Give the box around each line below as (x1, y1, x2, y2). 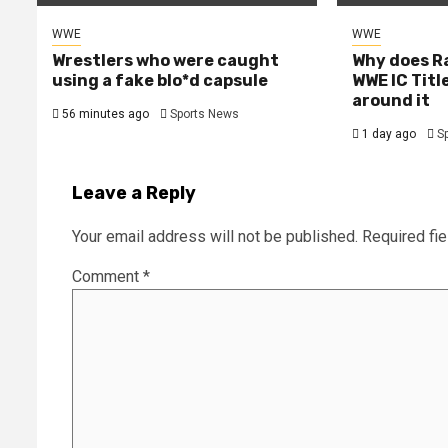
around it (351, 90, 430, 110)
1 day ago (358, 126, 416, 141)
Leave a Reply (72, 181, 196, 204)
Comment (72, 266, 143, 286)
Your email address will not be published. (72, 226, 358, 246)
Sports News (170, 106, 239, 121)
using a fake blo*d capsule (52, 70, 268, 90)
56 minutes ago (59, 106, 149, 121)
